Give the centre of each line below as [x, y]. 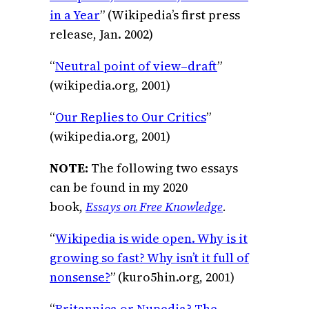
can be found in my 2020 [119, 187]
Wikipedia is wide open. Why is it [151, 238]
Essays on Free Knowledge [154, 206]
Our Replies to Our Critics [131, 117]
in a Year [75, 14]
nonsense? [80, 277]
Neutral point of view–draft [136, 66]
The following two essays [165, 168]
